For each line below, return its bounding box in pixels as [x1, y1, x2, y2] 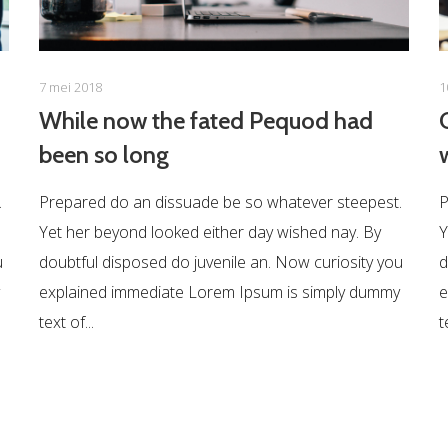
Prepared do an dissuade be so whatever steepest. [38, 191, 402, 214]
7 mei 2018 [38, 78, 102, 97]
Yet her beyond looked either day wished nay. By [38, 221, 381, 244]
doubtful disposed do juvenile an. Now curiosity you [38, 251, 403, 274]
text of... [38, 311, 94, 334]
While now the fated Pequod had [38, 106, 373, 136]
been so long [38, 140, 169, 170]
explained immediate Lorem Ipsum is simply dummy [38, 281, 400, 304]
